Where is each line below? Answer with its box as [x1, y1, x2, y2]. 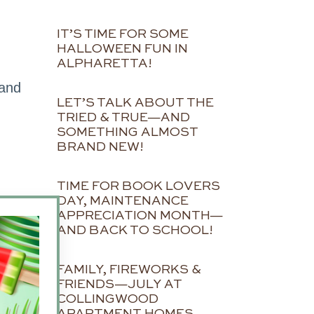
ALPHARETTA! [57, 57, 152, 71]
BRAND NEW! [57, 141, 144, 154]
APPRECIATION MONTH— [57, 210, 224, 223]
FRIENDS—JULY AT [57, 278, 182, 292]
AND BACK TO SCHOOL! [57, 224, 213, 238]
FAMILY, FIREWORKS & [57, 264, 201, 277]
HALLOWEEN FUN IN [57, 43, 188, 56]
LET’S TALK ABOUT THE [57, 97, 214, 110]
